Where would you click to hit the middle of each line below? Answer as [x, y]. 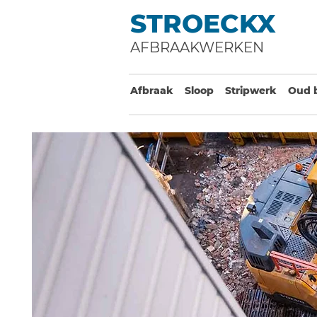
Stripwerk [251, 91]
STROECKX [203, 23]
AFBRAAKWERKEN [197, 47]
